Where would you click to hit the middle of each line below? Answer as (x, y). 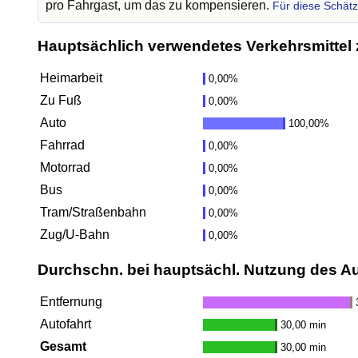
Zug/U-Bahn (75, 235)
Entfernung (71, 302)
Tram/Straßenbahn (93, 213)
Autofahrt (66, 324)
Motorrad (65, 168)
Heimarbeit (71, 78)
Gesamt (63, 347)
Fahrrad (62, 145)
